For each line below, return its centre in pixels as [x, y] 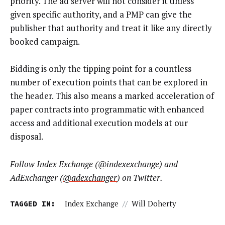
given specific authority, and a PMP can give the [101, 14]
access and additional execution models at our [99, 123]
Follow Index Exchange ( [54, 164]
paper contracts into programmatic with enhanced [107, 109]
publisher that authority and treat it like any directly [111, 28]
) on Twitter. [140, 177]
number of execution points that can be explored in [109, 82]
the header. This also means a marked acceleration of [112, 96]
